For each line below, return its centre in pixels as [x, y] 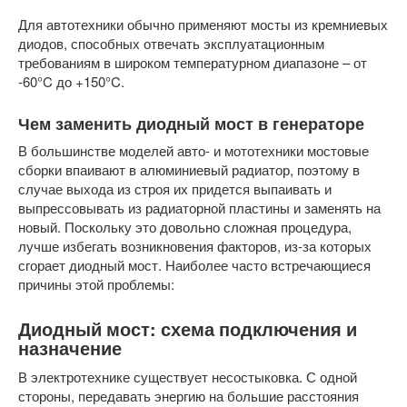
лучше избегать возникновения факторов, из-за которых [195, 246]
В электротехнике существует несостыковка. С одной [188, 377]
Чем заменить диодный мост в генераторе [191, 124]
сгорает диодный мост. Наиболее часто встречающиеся [194, 265]
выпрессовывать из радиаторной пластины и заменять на [199, 208]
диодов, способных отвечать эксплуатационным [171, 43]
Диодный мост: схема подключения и [188, 329]
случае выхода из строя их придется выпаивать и [175, 189]
